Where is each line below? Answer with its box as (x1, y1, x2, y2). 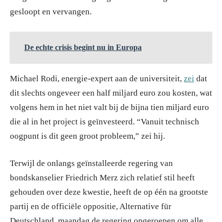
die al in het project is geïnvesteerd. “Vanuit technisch (10, 117, 199, 127)
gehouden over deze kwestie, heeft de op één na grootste (10, 187, 208, 197)
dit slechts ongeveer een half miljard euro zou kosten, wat (10, 88, 212, 98)
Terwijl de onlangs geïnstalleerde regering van (10, 159, 173, 168)
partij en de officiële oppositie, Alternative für (10, 202, 171, 212)
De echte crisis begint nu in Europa (24, 43, 142, 52)
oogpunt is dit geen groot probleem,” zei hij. (10, 131, 165, 141)
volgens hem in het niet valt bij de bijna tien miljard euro (10, 103, 209, 112)
